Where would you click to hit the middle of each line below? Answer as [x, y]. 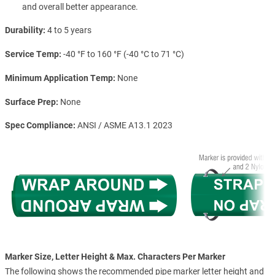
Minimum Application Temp [59, 78]
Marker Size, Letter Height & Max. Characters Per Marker [115, 256]
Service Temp [32, 54]
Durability [24, 30]
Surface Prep [30, 102]
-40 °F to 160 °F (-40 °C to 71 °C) [124, 54]
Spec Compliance [39, 126]
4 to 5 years [69, 30]
